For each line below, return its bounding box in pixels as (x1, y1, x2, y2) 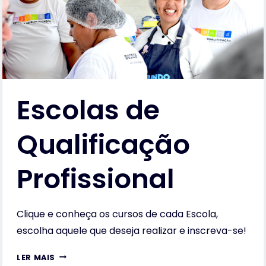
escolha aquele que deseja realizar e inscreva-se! (17, 223, 246, 237)
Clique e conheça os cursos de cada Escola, (17, 207, 218, 221)
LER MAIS (17, 252, 56, 262)
